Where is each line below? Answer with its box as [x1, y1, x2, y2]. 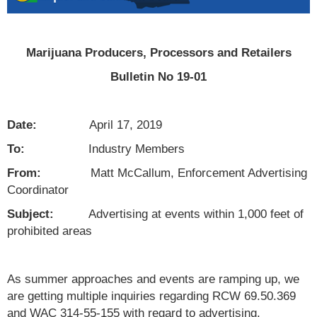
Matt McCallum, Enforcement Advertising [91, 166, 307, 180]
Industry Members [25, 142, 185, 156]
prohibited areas [7, 224, 92, 238]
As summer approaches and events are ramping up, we [7, 272, 299, 287]
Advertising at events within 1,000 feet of [54, 207, 304, 221]
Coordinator [7, 183, 69, 197]
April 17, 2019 [37, 117, 162, 132]
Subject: [7, 207, 54, 221]
